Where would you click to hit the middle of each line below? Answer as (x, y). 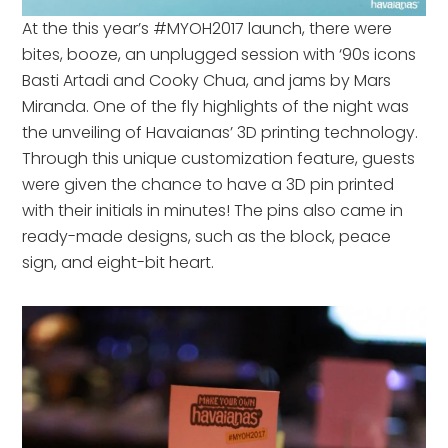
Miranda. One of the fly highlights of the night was (216, 107)
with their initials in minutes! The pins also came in (213, 211)
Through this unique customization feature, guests (219, 159)
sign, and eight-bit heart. (118, 263)
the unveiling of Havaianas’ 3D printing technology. (220, 133)
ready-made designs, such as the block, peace (207, 237)
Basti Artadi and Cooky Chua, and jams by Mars (207, 81)
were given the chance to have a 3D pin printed (208, 185)
